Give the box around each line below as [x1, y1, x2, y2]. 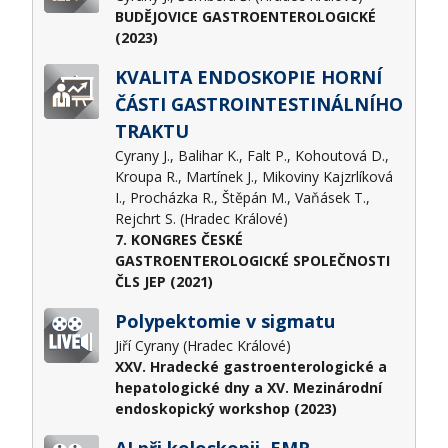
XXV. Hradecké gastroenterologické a [114, 357, 387, 377]
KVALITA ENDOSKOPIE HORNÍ [114, 65, 382, 90]
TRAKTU [114, 119, 189, 144]
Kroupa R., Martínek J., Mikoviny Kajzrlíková [114, 167, 393, 187]
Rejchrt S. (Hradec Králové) [179, 209, 292, 229]
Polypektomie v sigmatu [114, 309, 335, 334]
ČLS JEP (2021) [114, 272, 213, 292]
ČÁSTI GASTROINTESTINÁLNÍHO [114, 92, 403, 117]
